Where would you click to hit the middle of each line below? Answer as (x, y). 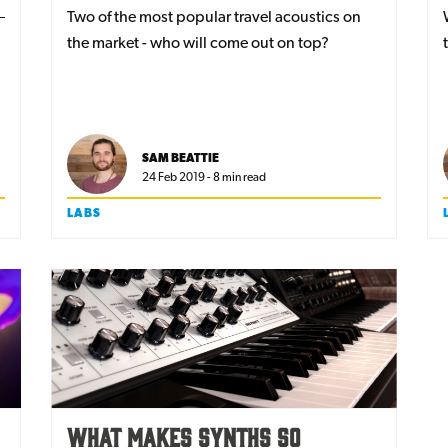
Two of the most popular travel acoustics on (214, 17)
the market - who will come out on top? (198, 43)
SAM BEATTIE (181, 158)
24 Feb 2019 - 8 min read (204, 177)
